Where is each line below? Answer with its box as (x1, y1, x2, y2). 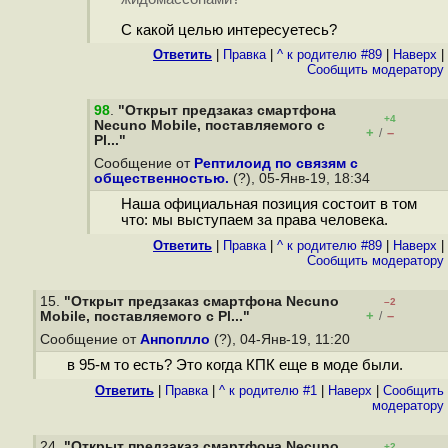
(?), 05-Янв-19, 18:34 (229, 171, 374, 186)
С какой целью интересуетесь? (120, 22, 337, 39)
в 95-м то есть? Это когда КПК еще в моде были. (66, 357, 403, 374)
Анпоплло (140, 332, 210, 347)
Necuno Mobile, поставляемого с (94, 118, 325, 133)
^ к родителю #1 (219, 383, 317, 398)
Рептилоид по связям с (194, 156, 358, 171)
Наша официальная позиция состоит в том (120, 196, 417, 213)
